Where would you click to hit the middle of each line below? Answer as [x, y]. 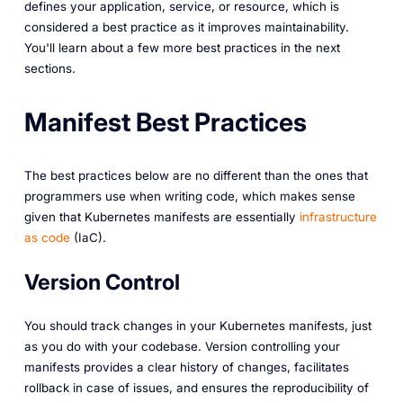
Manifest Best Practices [165, 122]
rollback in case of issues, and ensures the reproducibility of [196, 388]
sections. [49, 69]
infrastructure [338, 217]
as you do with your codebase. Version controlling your [182, 347]
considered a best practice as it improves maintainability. [186, 27]
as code [47, 238]
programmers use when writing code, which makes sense [189, 197]
